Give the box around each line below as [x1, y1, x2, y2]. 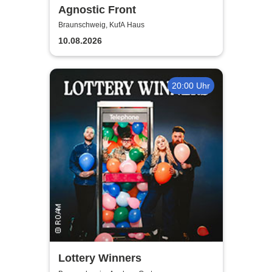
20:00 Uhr [171, 80, 210, 90]
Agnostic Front [58, 3, 136, 16]
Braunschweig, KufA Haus [58, 21, 144, 30]
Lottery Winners [58, 252, 141, 265]
